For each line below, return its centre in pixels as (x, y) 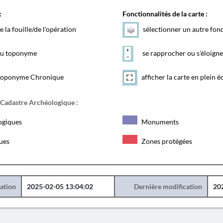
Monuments (159, 122)
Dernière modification (168, 186)
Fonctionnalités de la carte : (165, 14)
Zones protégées (166, 141)
